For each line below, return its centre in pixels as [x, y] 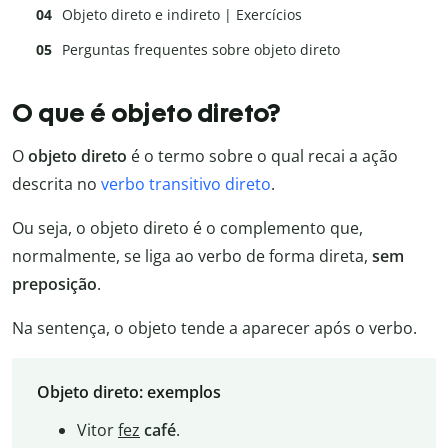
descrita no [56, 183]
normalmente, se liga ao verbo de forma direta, [192, 255]
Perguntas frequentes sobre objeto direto [201, 50]
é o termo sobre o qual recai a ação [262, 155]
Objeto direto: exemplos [128, 392]
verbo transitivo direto [186, 183]
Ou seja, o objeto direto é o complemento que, [187, 227]
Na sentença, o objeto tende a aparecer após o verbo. [214, 327]
